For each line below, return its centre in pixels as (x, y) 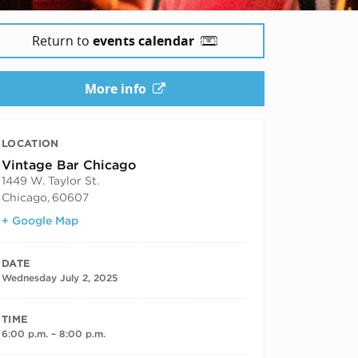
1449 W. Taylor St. (50, 180)
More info (115, 88)
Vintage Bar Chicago (69, 165)
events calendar (143, 40)
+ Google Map (40, 220)
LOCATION (30, 143)
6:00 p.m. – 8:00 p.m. (54, 333)
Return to (62, 40)
